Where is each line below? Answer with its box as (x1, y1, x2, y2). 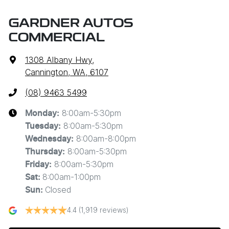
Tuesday (25, 122, 58, 131)
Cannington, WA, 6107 (25, 67, 108, 78)
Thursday (25, 148, 62, 156)
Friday (25, 161, 49, 169)
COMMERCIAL (9, 32, 105, 45)
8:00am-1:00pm (42, 172, 101, 182)
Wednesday (25, 135, 71, 144)
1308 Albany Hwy (25, 55, 92, 65)
